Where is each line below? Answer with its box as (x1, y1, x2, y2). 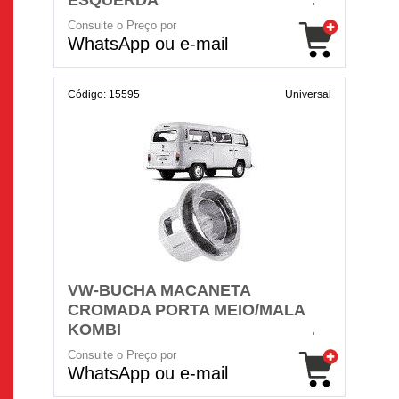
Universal (285, 88, 331, 101)
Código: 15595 (68, 88, 140, 101)
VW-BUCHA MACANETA (68, 281, 250, 299)
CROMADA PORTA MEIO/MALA (68, 301, 305, 319)
